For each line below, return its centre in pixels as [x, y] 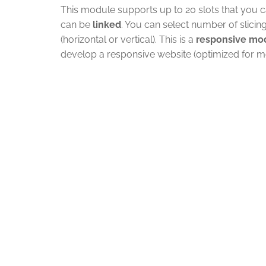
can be [77, 25]
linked [107, 25]
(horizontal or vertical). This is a [128, 39]
